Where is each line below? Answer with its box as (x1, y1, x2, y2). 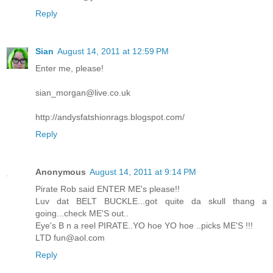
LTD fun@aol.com (35, 233, 105, 243)
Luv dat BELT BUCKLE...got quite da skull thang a (35, 196, 267, 207)
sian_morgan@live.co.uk (35, 88, 130, 98)
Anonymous (35, 167, 86, 177)
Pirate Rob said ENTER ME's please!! (35, 184, 180, 194)
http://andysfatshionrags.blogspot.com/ (35, 112, 185, 122)
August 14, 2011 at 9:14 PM (90, 167, 196, 177)
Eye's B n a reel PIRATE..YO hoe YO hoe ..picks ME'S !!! (35, 221, 253, 231)
